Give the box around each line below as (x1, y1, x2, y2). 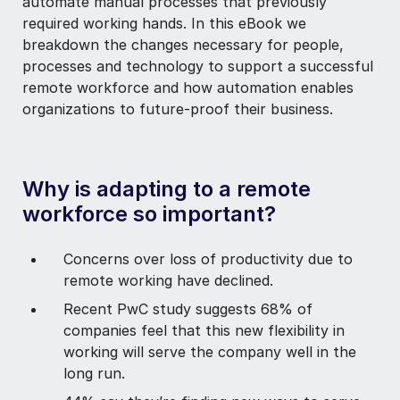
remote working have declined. (63, 271, 273, 289)
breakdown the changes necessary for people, (22, 35, 344, 54)
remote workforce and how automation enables (22, 78, 354, 96)
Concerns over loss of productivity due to (63, 249, 353, 268)
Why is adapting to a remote (22, 175, 311, 202)
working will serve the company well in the (63, 342, 356, 361)
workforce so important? (22, 200, 276, 227)
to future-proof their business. (115, 99, 333, 118)
